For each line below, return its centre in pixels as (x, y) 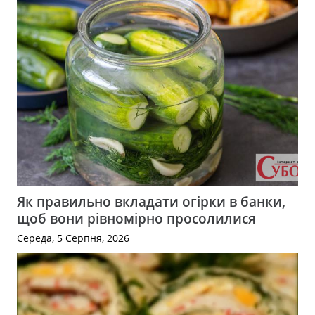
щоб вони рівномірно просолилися (136, 218)
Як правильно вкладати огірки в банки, (151, 201)
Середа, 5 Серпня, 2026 (73, 238)
